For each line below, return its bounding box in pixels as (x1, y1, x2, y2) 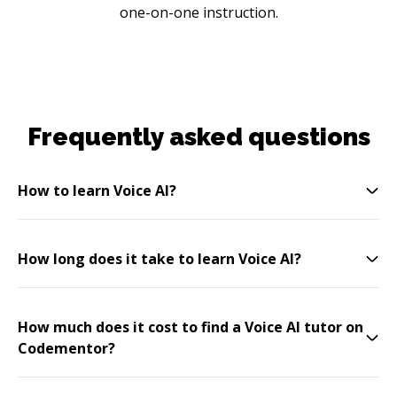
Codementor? (18, 338, 115, 358)
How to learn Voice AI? (18, 180, 176, 200)
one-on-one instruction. (119, 2, 278, 22)
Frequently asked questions (27, 121, 370, 152)
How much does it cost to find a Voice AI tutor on (18, 316, 363, 337)
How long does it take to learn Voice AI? (18, 248, 301, 269)
